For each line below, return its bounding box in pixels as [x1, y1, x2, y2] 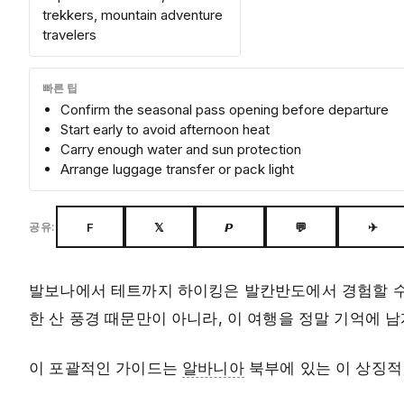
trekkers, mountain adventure [42, 6, 223, 24]
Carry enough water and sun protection [60, 141, 301, 159]
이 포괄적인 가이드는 [29, 359, 183, 378]
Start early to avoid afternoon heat [60, 121, 270, 139]
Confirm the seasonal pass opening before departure [60, 101, 389, 119]
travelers [42, 26, 96, 44]
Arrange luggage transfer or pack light [60, 161, 294, 179]
